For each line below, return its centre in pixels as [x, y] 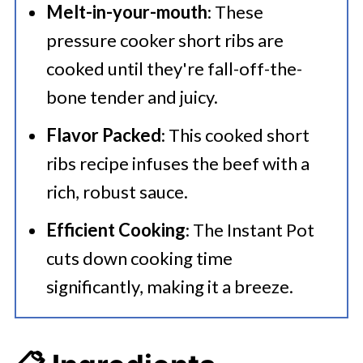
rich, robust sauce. [117, 192]
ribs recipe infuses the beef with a [177, 163]
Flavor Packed [103, 135]
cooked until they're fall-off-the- [174, 68]
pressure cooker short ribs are [164, 40]
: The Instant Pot [250, 230]
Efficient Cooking [115, 230]
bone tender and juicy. [132, 97]
